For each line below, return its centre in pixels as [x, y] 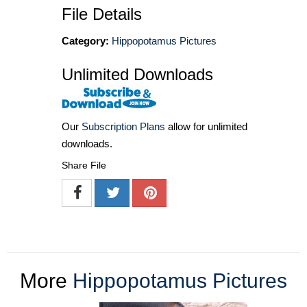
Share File [84, 165]
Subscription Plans [123, 127]
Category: [85, 40]
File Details [102, 14]
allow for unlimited [206, 127]
